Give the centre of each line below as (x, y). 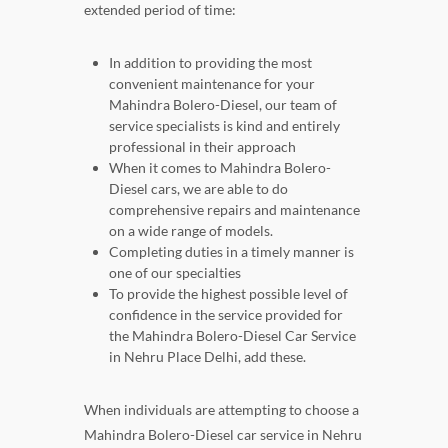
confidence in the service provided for (226, 314)
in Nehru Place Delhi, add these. (207, 356)
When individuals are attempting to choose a (221, 409)
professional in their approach (202, 146)
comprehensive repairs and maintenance (234, 209)
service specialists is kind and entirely (224, 125)
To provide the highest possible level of (228, 293)
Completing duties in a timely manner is (231, 251)
